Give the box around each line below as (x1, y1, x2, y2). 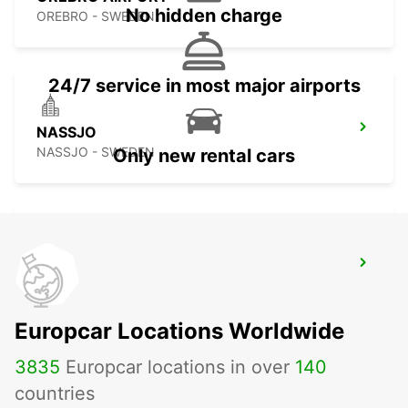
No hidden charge (126, 5, 282, 27)
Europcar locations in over (60, 356, 295, 379)
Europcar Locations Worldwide (15, 318, 344, 345)
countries (15, 382, 95, 405)
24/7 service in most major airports (47, 75, 361, 97)
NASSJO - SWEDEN (36, 144, 155, 160)
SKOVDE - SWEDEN (36, 280, 154, 296)
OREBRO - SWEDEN (36, 8, 155, 25)
